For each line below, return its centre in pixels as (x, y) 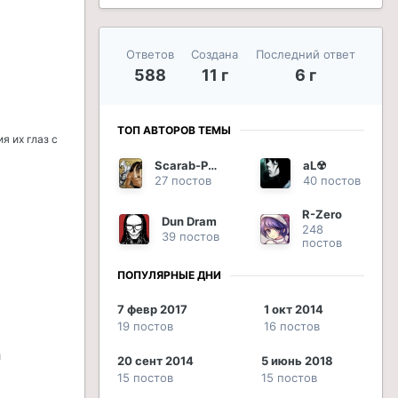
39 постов (191, 236)
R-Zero (322, 215)
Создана (215, 54)
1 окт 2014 (294, 310)
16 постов (292, 326)
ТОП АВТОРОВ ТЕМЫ (174, 130)
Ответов (150, 54)
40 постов (332, 181)
